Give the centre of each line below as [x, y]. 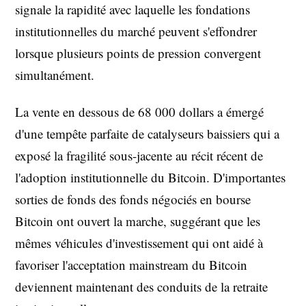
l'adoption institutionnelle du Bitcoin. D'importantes [150, 177]
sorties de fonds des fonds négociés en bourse [133, 199]
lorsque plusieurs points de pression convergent [138, 53]
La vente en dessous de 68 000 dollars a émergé [139, 112]
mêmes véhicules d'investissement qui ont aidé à [139, 243]
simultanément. [55, 75]
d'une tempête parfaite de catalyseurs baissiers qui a [147, 134]
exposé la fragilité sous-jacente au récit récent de [139, 155]
